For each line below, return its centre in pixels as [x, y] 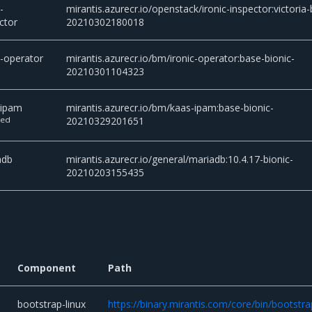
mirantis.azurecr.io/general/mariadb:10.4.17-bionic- [180, 159]
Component [47, 268]
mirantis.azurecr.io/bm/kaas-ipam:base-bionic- [170, 107]
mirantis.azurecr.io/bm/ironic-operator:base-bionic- [181, 58]
